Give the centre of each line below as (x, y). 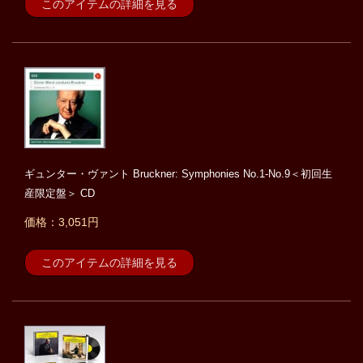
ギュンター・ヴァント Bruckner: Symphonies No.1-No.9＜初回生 (178, 174)
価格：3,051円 (62, 222)
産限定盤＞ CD (60, 194)
